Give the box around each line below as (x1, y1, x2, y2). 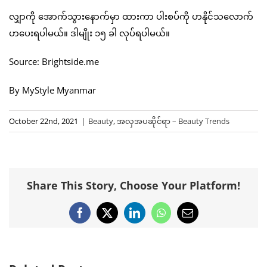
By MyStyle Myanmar (9, 83, 96, 96)
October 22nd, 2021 (9, 115, 78, 126)
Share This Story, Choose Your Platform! (27, 178, 240, 193)
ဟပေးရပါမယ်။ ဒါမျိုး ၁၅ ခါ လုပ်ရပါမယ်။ (9, 26, 170, 39)
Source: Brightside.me (9, 55, 99, 67)
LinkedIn (133, 212, 173, 223)
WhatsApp (160, 212, 206, 223)
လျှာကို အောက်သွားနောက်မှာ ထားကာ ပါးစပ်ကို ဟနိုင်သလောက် (9, 10, 253, 22)
